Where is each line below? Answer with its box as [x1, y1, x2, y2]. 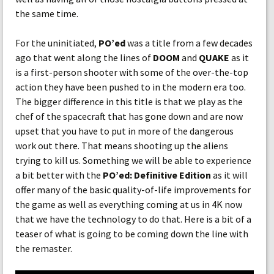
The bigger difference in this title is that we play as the [15, 95, 243, 108]
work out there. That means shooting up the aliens [15, 139, 228, 152]
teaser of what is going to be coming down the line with [15, 228, 248, 240]
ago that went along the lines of [15, 51, 153, 64]
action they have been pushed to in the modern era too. [15, 81, 246, 93]
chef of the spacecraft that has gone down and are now [15, 110, 243, 122]
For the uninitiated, [15, 37, 98, 49]
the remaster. [15, 242, 72, 254]
